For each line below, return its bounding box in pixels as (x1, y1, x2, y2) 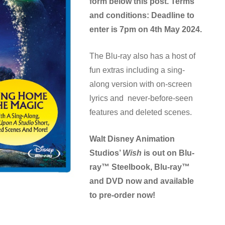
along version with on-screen (89, 80, 192, 88)
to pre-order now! (89, 191, 155, 199)
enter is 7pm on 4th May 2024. (89, 25, 202, 34)
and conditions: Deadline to (89, 11, 194, 20)
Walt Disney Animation (89, 135, 175, 143)
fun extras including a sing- (89, 66, 185, 74)
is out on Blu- (142, 149, 194, 157)
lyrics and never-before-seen (89, 94, 193, 102)
